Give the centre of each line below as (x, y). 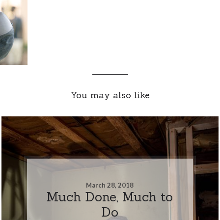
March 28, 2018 (110, 185)
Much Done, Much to (110, 196)
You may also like (110, 95)
